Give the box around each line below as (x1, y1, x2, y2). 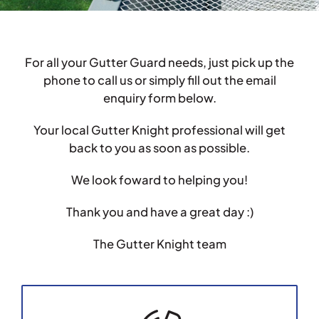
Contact (17, 101, 62, 117)
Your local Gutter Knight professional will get (33, 122, 286, 137)
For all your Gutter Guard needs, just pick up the (25, 55, 294, 70)
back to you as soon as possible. (69, 140, 250, 155)
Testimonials (17, 21, 84, 37)
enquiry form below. (103, 90, 216, 105)
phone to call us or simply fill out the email (43, 73, 276, 88)
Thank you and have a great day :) (66, 204, 253, 219)
